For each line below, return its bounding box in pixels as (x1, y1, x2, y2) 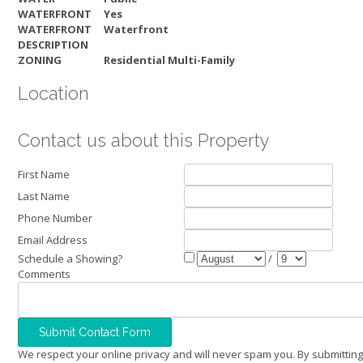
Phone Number (18, 210, 92, 225)
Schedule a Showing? (18, 250, 122, 266)
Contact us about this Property (18, 130, 270, 152)
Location (18, 82, 89, 104)
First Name (18, 166, 70, 181)
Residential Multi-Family (104, 53, 235, 68)
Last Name (18, 188, 70, 203)
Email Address (18, 232, 88, 247)
